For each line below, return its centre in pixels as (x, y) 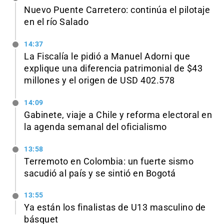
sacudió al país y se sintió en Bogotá (100, 173)
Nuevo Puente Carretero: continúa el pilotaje (117, 10)
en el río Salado (56, 22)
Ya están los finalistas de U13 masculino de (115, 208)
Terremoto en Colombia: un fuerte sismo (109, 161)
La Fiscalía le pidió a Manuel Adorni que (107, 56)
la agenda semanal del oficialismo (95, 127)
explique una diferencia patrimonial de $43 (113, 68)
